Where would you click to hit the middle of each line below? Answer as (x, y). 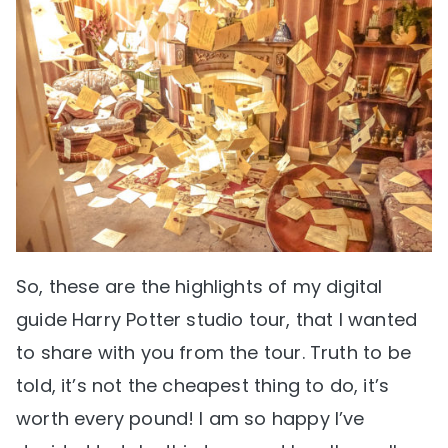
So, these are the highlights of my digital (199, 287)
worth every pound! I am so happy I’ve (190, 419)
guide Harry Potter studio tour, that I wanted (217, 320)
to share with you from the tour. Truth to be (213, 353)
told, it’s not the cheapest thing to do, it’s (203, 386)
